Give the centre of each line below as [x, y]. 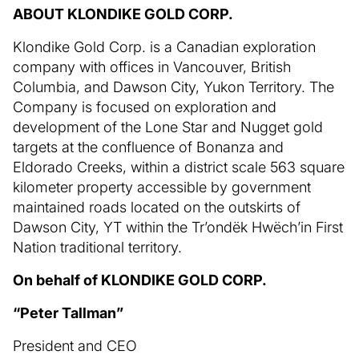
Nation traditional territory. [97, 247]
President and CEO [75, 345]
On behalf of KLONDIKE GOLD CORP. [140, 280]
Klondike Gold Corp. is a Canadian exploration [164, 46]
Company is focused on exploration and [145, 107]
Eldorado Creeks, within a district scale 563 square [179, 167]
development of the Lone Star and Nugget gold [168, 127]
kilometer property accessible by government [162, 187]
